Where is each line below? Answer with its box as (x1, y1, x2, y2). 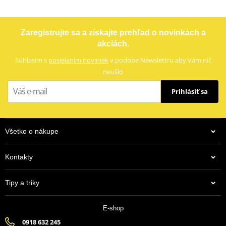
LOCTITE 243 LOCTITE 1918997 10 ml (51, 17, 175, 27)
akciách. (97, 39, 129, 48)
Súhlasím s (15, 55, 48, 65)
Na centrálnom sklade (85, 183, 146, 192)
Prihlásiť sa (172, 87, 208, 96)
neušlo (103, 67, 123, 76)
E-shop (102, 204, 124, 212)
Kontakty (5, 152, 33, 161)
